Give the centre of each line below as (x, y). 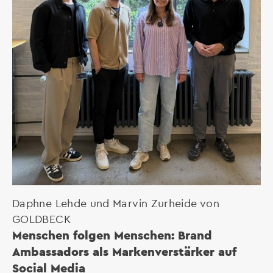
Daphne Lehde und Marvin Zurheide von (116, 202)
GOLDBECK (41, 218)
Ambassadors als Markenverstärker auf (124, 251)
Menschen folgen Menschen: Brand (112, 235)
